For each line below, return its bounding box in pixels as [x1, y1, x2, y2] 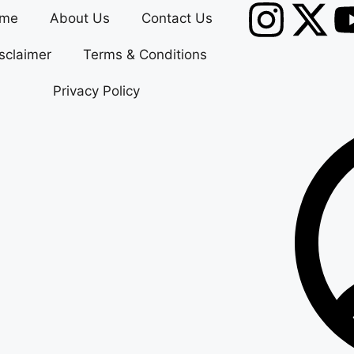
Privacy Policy [52, 83, 140, 99]
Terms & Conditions [82, 47, 207, 62]
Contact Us [141, 10, 213, 26]
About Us [49, 10, 110, 26]
